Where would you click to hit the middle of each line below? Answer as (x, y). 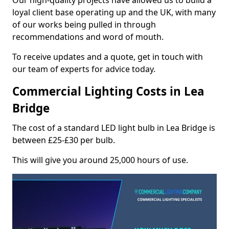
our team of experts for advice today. (84, 69)
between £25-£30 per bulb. (64, 140)
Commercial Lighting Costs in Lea (108, 91)
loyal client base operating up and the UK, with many (114, 12)
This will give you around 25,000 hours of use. (100, 160)
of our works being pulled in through (84, 25)
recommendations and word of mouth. (88, 37)
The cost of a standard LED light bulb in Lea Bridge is (114, 128)
